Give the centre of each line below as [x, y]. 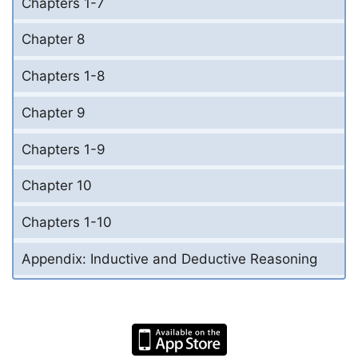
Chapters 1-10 [67, 223]
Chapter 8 [53, 40]
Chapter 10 [57, 186]
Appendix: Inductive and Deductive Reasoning [169, 259]
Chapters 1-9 [64, 149]
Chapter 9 [54, 112]
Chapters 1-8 [63, 76]
